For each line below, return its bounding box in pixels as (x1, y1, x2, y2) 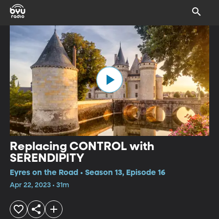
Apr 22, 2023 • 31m (10, 181, 69, 189)
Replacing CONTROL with (10, 140, 154, 153)
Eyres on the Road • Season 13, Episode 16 (10, 169, 165, 177)
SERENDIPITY (10, 152, 84, 164)
